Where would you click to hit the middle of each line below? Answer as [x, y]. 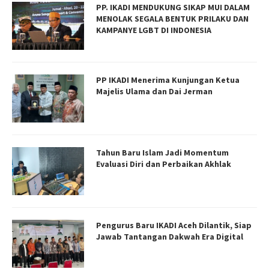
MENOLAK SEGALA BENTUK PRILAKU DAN [172, 18]
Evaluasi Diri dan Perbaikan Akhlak [164, 164]
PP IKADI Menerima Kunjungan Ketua [168, 80]
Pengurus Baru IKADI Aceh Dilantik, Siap [174, 225]
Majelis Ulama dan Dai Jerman [154, 91]
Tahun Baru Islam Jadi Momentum [162, 152]
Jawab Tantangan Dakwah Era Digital [170, 236]
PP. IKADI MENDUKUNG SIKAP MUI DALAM [173, 7]
